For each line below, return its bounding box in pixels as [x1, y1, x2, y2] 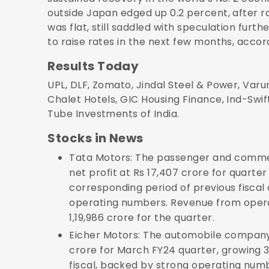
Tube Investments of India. [47, 106, 180, 121]
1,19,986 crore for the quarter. [69, 210, 215, 225]
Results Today [47, 57, 139, 74]
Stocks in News [47, 129, 144, 147]
